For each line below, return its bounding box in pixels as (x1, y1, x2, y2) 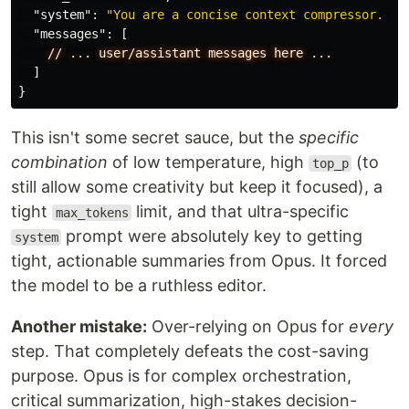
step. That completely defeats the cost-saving (11, 341, 369, 361)
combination (11, 152, 108, 172)
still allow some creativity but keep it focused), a (11, 177, 383, 196)
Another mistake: (11, 317, 147, 336)
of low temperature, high (108, 152, 309, 172)
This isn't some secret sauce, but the (11, 128, 299, 147)
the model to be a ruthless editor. (11, 276, 267, 295)
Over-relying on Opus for (147, 317, 349, 336)
